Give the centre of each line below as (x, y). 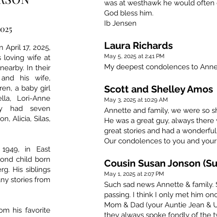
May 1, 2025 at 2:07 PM (134, 174)
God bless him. (129, 13)
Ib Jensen (120, 23)
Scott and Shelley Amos (159, 89)
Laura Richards (139, 46)
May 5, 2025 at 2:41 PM (134, 56)
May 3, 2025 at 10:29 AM (136, 100)
